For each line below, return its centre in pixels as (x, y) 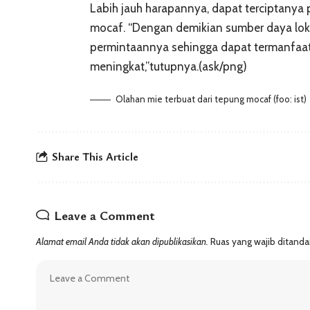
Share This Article (95, 157)
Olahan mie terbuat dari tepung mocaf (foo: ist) (211, 99)
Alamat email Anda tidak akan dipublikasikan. (122, 241)
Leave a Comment (104, 215)
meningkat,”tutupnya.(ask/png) (168, 66)
